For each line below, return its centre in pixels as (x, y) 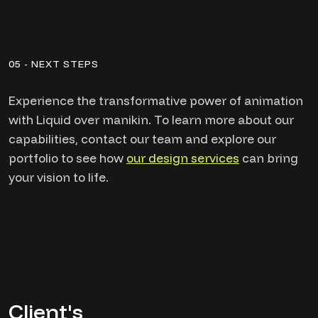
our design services (183, 158)
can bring (269, 158)
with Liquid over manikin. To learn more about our (151, 120)
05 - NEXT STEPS (54, 64)
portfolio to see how (67, 158)
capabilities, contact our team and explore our (142, 139)
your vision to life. (59, 177)
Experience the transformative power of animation (156, 100)
